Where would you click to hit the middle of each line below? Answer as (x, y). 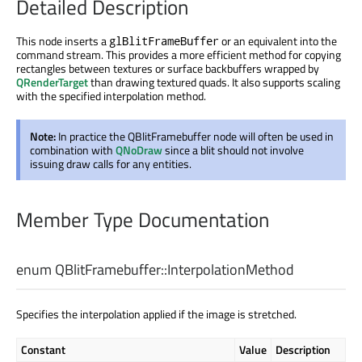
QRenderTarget (52, 82)
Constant (43, 350)
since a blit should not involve (233, 150)
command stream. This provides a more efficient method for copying (179, 55)
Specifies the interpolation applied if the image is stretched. (156, 314)
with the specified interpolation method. (111, 96)
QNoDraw (139, 150)
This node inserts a (63, 41)
